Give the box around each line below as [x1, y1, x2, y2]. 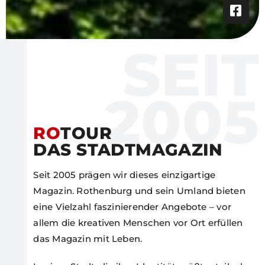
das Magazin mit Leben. [33, 233, 143, 244]
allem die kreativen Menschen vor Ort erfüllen [33, 217, 243, 228]
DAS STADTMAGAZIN [33, 140, 223, 160]
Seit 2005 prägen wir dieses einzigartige [33, 169, 216, 180]
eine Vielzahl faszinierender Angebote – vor [33, 201, 232, 212]
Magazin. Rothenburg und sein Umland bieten [33, 185, 245, 196]
